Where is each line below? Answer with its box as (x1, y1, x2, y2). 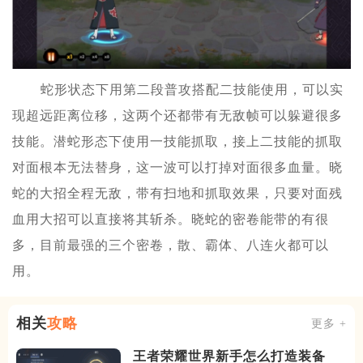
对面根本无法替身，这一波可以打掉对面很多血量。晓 (12, 160, 343, 175)
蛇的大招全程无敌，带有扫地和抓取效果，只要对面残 (12, 186, 343, 201)
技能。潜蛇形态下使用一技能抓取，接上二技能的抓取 (12, 135, 343, 149)
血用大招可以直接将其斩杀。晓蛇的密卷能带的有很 (12, 212, 329, 227)
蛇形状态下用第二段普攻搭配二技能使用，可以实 (41, 83, 344, 97)
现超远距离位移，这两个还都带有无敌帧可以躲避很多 (12, 109, 343, 123)
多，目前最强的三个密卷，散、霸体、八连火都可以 (12, 238, 329, 253)
